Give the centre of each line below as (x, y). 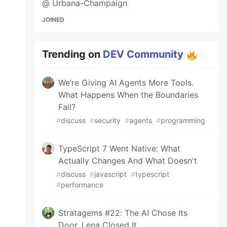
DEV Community (143, 54)
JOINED (53, 20)
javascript (111, 174)
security (108, 120)
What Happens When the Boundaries (128, 95)
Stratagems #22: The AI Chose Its (123, 213)
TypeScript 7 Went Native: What (120, 148)
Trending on (73, 54)
